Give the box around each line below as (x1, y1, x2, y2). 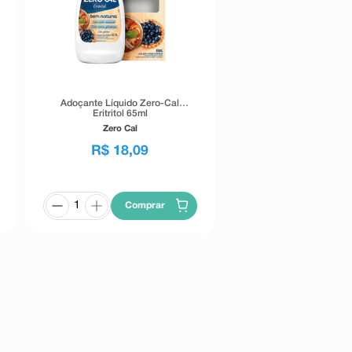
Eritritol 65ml (92, 108, 148, 118)
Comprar (125, 200, 166, 210)
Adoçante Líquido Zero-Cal (60, 98, 180, 108)
